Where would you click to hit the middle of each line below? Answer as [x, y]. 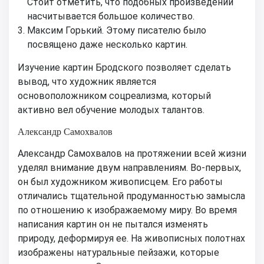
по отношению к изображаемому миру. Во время [127, 210]
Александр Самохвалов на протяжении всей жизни [132, 153]
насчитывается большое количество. [111, 16]
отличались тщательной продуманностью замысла [131, 196]
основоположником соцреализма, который [114, 95]
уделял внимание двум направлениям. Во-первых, [129, 167]
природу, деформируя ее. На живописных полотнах [131, 238]
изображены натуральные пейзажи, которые [118, 252]
